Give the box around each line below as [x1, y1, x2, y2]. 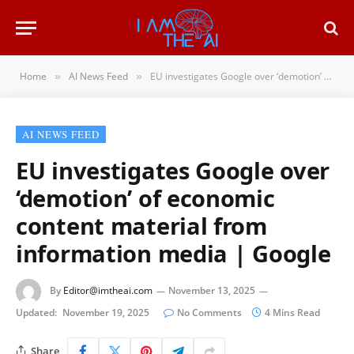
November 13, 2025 [168, 284, 255, 298]
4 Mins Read [265, 306, 320, 319]
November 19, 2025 [62, 306, 149, 319]
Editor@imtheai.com [63, 284, 153, 298]
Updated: [16, 306, 57, 319]
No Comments [177, 306, 242, 319]
